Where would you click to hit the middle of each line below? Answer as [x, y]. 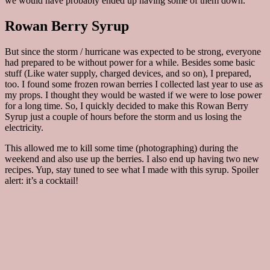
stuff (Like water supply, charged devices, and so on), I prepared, [128, 74]
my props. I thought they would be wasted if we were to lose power [133, 95]
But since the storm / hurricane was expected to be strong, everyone [133, 52]
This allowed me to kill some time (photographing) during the [121, 148]
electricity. [24, 128]
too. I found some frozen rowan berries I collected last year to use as [134, 84]
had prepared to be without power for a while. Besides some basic [130, 63]
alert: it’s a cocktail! [42, 181]
